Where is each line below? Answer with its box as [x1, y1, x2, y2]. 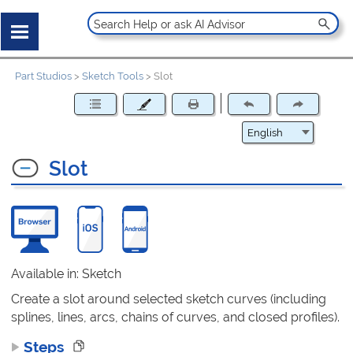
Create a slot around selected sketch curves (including [11, 291, 327, 307]
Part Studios [15, 70, 72, 83]
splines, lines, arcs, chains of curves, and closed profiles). [11, 309, 340, 325]
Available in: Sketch [11, 266, 122, 281]
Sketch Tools [82, 70, 144, 83]
